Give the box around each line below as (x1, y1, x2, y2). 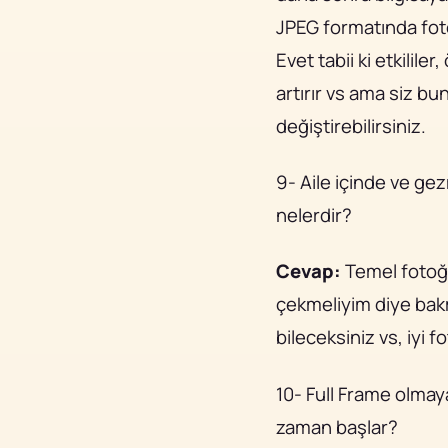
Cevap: (276, 258, 341, 285)
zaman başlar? (276, 413, 398, 440)
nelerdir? (276, 202, 352, 229)
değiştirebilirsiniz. (276, 113, 426, 139)
